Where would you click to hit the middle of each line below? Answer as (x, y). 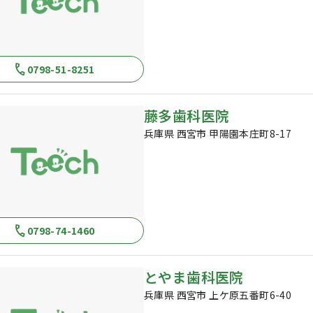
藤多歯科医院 (187, 116)
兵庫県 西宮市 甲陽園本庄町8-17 (218, 133)
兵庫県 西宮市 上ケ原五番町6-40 (218, 295)
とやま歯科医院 (194, 277)
